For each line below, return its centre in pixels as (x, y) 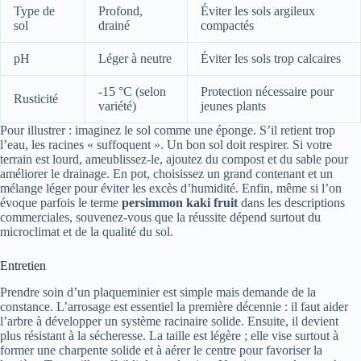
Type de (34, 11)
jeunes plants (233, 106)
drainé (114, 26)
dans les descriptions (291, 203)
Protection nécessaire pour (267, 92)
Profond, (120, 11)
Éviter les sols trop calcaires (271, 59)
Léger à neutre (135, 59)
